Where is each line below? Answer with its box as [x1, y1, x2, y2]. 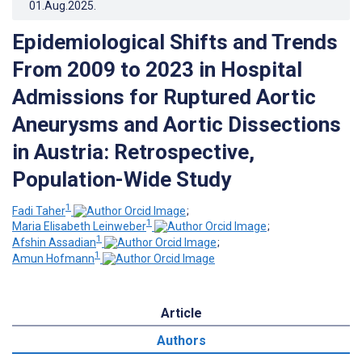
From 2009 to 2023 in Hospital [12, 57, 302, 82]
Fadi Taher [12, 204, 65, 217]
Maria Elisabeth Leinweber [12, 220, 146, 234]
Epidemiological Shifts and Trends [12, 29, 338, 54]
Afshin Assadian [12, 235, 96, 249]
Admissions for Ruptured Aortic [12, 84, 316, 109]
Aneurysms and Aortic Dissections [12, 112, 341, 137]
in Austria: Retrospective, [12, 139, 255, 164]
